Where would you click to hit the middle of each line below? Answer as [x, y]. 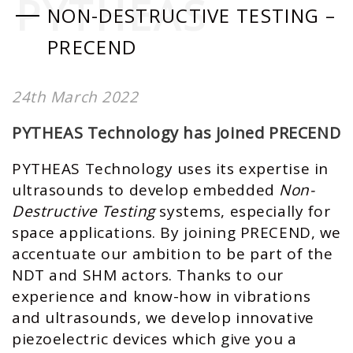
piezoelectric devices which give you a [154, 339]
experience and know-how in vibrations [162, 296]
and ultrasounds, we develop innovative [163, 318]
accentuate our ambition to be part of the [173, 254]
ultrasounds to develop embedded [146, 190]
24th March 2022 [75, 97]
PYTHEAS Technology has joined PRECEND [176, 133]
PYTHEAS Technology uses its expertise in [170, 169]
